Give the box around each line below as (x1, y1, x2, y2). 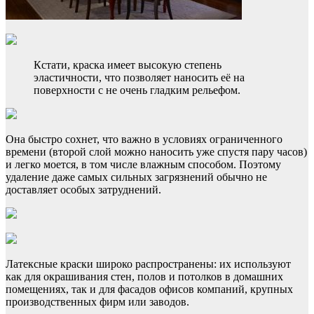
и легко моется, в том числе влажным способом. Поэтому (6, 158, 281, 171)
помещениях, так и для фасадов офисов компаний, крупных (6, 283, 293, 296)
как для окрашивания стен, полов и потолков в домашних (6, 271, 283, 283)
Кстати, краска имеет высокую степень (34, 59, 221, 71)
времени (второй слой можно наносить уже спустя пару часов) (6, 146, 307, 158)
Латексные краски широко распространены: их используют (6, 258, 291, 271)
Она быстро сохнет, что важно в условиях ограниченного (6, 133, 282, 146)
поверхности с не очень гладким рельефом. (34, 84, 240, 97)
